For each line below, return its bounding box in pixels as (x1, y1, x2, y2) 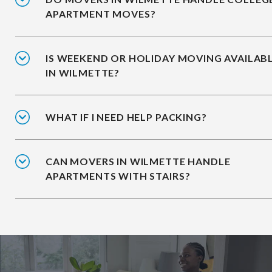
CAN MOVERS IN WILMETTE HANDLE (46, 155, 231, 168)
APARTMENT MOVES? (46, 8, 156, 20)
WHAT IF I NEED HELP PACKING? (46, 111, 207, 123)
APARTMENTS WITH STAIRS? (46, 170, 191, 182)
